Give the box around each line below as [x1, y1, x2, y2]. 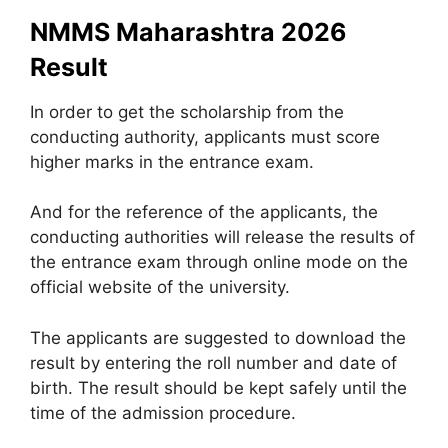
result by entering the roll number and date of [30, 352, 397, 373]
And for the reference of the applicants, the [30, 202, 378, 222]
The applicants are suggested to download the [30, 327, 406, 348]
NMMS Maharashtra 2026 [30, 16, 347, 47]
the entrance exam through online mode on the [30, 252, 408, 272]
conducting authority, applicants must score [30, 126, 380, 147]
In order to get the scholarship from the [30, 101, 344, 122]
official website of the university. [30, 277, 290, 297]
